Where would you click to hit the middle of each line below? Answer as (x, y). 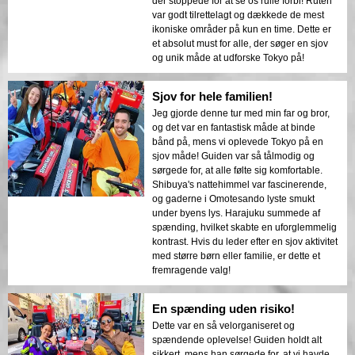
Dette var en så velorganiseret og (223, 326)
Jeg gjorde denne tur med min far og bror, (241, 114)
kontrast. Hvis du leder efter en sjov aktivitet (245, 242)
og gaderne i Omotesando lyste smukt (233, 199)
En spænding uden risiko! (223, 309)
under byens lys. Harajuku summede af (236, 214)
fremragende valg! (191, 271)
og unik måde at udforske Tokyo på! (228, 58)
